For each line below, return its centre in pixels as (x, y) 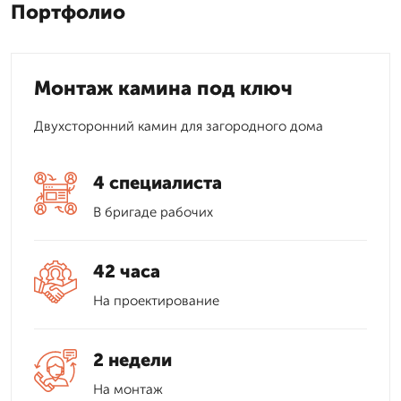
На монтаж (128, 389)
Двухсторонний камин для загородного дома (179, 126)
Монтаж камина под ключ (163, 88)
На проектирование (156, 301)
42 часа (127, 271)
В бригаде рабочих (153, 212)
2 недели (132, 360)
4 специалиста (158, 183)
